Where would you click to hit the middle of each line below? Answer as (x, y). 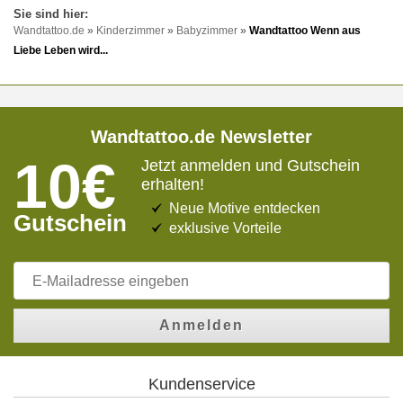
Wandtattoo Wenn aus (305, 31)
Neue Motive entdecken (245, 209)
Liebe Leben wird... (61, 51)
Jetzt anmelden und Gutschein (251, 166)
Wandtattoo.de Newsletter (201, 137)
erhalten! (173, 185)
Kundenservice (201, 385)
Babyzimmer (207, 31)
